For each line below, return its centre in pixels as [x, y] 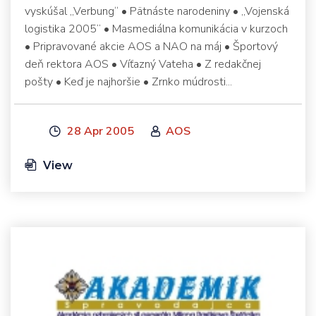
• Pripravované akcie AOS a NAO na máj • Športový [151, 46]
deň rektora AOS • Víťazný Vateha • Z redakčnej [143, 64]
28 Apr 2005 [99, 131]
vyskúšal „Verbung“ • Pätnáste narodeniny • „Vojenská [157, 11]
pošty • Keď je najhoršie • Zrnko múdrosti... [128, 81]
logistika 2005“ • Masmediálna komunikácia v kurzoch [156, 29]
